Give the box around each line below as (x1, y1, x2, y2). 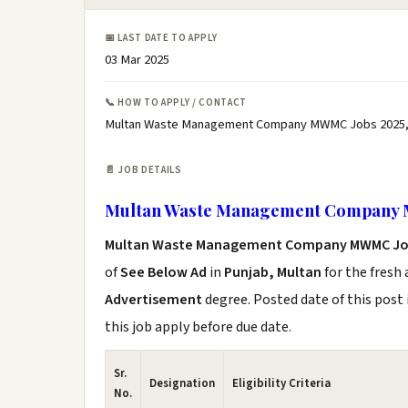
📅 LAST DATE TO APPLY (105, 31, 218, 45)
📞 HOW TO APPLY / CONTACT (105, 96, 247, 109)
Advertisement (105, 290, 205, 310)
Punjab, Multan (224, 262, 321, 282)
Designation (149, 375, 215, 392)
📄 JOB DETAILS (105, 163, 182, 177)
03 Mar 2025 (105, 50, 169, 69)
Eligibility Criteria (232, 375, 331, 392)
